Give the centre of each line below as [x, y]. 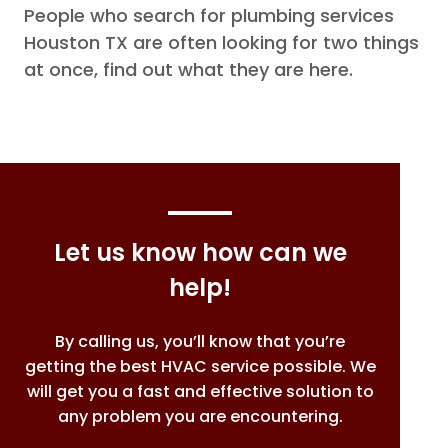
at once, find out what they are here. [188, 70]
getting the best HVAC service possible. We [200, 367]
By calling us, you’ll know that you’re [200, 342]
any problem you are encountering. [200, 417]
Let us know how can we [200, 253]
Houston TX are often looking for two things [221, 43]
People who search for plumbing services [209, 16]
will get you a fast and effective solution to [200, 392]
